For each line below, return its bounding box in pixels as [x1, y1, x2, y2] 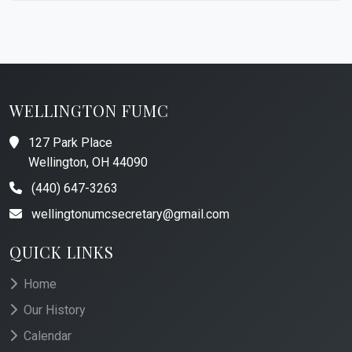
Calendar [20, 328, 71, 343]
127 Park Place [25, 135, 112, 150]
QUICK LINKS [9, 241, 114, 262]
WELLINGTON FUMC [9, 100, 169, 121]
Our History [20, 302, 86, 317]
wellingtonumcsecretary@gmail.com [28, 207, 229, 222]
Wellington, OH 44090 [28, 155, 148, 170]
